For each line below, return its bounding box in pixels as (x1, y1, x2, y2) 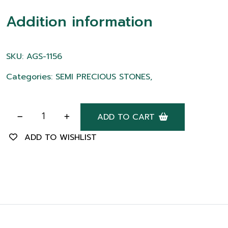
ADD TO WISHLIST (24, 131, 97, 144)
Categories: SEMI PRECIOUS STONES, (6, 71, 152, 83)
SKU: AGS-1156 (6, 50, 62, 63)
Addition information (6, 11, 153, 33)
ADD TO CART (97, 111, 155, 123)
